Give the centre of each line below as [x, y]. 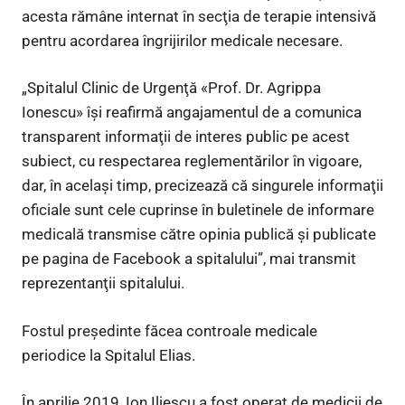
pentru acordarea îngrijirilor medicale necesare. [182, 40]
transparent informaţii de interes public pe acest [186, 137]
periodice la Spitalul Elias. [108, 355]
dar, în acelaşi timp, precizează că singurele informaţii [202, 186]
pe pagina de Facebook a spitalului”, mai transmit [189, 259]
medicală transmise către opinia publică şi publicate [199, 235]
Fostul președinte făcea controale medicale [170, 330]
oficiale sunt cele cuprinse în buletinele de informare [198, 210]
